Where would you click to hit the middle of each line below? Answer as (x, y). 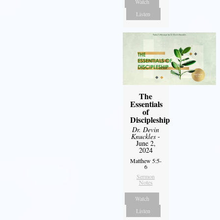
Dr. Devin (146, 129)
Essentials (146, 104)
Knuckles (144, 136)
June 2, (146, 143)
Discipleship (150, 119)
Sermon (146, 176)
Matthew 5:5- (146, 160)
